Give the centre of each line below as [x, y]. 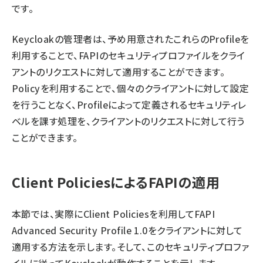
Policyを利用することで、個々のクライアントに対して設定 [131, 88]
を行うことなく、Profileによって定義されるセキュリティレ [129, 104]
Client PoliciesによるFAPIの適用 [116, 182]
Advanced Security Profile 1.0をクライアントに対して [127, 230]
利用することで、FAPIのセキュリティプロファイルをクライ [129, 55]
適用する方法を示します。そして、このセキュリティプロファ [131, 247]
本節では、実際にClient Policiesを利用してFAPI [114, 214]
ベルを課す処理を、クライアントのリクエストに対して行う [128, 121]
